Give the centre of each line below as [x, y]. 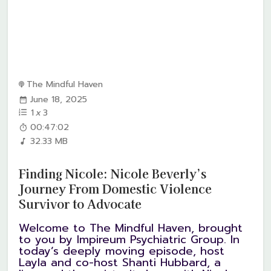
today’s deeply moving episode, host [122, 251]
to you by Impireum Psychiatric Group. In [129, 240]
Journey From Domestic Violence [116, 188]
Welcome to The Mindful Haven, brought [131, 228]
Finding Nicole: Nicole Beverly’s [113, 173]
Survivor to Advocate [80, 203]
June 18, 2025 [59, 99]
